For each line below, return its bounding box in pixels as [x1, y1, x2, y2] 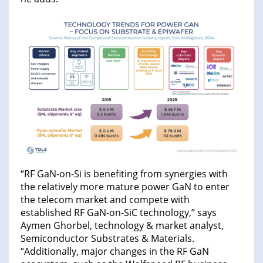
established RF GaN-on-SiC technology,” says [21, 205, 217, 219]
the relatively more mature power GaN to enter [21, 180, 230, 193]
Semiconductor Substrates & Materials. [21, 231, 194, 245]
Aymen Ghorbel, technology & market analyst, [21, 218, 224, 232]
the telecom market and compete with [21, 193, 190, 206]
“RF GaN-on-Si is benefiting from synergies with [21, 167, 228, 180]
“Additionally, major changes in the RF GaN [21, 244, 209, 258]
